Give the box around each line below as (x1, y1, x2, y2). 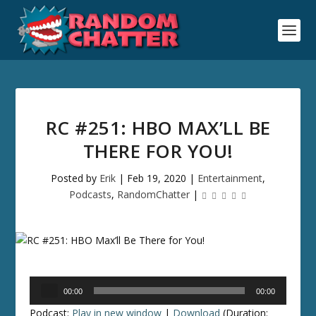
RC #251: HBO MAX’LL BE (45, 115, 271, 140)
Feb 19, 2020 (127, 171, 186, 185)
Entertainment (197, 171, 262, 185)
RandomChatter (116, 188, 190, 201)
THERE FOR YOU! (83, 138, 233, 164)
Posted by (51, 171, 99, 185)
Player (29, 293, 58, 307)
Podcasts (68, 188, 111, 201)
